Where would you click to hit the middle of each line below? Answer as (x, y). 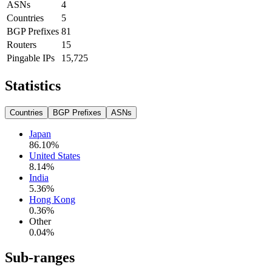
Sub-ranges (40, 258)
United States (55, 155)
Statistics (33, 85)
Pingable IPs (31, 58)
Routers (22, 44)
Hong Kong (52, 199)
